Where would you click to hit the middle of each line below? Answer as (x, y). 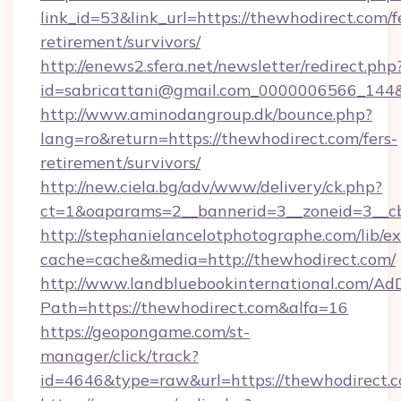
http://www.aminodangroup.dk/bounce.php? (206, 114)
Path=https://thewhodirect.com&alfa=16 (194, 307)
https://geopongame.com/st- (145, 332)
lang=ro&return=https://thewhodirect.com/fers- (219, 138)
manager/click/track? (119, 356)
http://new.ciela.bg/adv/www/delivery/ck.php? (211, 187)
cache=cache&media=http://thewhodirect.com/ (218, 259)
